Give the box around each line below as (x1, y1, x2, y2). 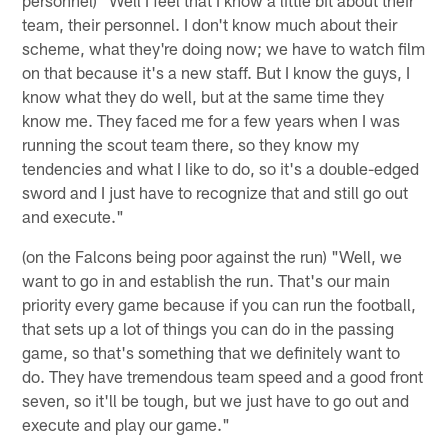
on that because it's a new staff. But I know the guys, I (22, 61, 411, 82)
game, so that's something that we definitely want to (22, 341, 401, 362)
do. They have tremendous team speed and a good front (22, 365, 424, 386)
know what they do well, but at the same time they (22, 85, 385, 106)
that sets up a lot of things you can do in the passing (22, 317, 395, 338)
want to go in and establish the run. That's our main (22, 269, 391, 290)
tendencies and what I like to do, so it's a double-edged (22, 157, 420, 178)
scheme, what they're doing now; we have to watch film (22, 37, 426, 58)
